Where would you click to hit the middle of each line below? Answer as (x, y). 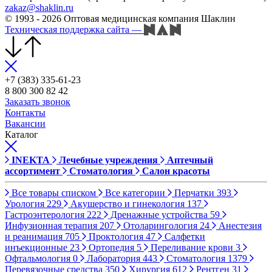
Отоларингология (160, 226)
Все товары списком (54, 193)
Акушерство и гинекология (127, 204)
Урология (26, 204)
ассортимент (32, 171)
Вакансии (25, 124)
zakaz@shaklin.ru (39, 7)
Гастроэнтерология (46, 215)
